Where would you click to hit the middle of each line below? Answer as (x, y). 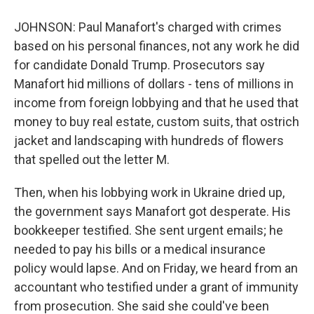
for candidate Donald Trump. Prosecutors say (139, 65)
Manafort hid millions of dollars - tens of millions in (154, 84)
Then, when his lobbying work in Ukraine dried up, (149, 192)
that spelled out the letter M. (92, 159)
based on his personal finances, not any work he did (157, 46)
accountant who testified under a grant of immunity (156, 287)
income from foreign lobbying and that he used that (156, 103)
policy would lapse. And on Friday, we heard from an (156, 268)
